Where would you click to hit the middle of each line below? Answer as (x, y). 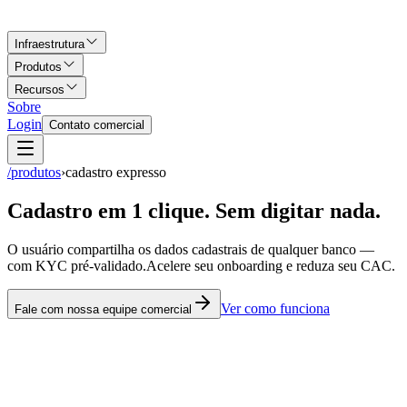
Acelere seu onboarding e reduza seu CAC (269, 265)
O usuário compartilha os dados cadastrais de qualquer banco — (191, 249)
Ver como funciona (275, 308)
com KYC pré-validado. (77, 265)
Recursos (40, 89)
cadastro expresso (116, 172)
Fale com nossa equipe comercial (103, 309)
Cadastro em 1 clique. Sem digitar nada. (194, 210)
